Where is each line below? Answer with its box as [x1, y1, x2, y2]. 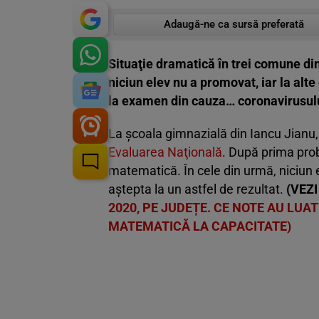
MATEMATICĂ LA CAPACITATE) [108, 219, 291, 234]
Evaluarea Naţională [108, 145, 222, 160]
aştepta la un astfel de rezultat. [108, 182, 286, 197]
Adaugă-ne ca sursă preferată [163, 18, 304, 31]
